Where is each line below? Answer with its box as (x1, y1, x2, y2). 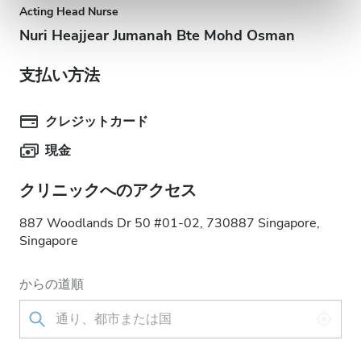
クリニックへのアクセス (19, 180, 197, 201)
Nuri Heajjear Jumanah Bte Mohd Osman (19, 26, 295, 45)
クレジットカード (45, 113, 148, 131)
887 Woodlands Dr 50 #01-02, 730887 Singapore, (19, 214, 320, 232)
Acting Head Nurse (19, 4, 118, 19)
